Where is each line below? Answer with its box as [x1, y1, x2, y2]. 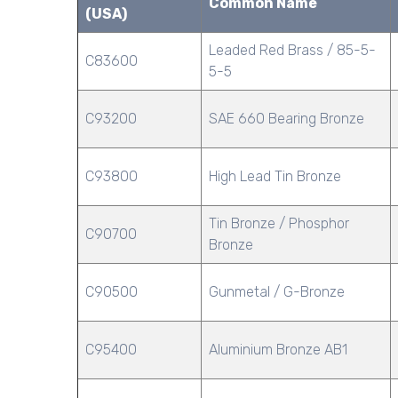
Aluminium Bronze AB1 [209, 340, 347, 358]
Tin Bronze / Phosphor [209, 214, 349, 232]
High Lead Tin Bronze [209, 167, 341, 185]
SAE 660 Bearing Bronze [209, 109, 364, 127]
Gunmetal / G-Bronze [209, 283, 345, 300]
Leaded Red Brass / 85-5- [209, 41, 376, 59]
